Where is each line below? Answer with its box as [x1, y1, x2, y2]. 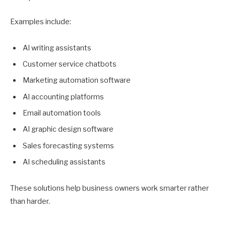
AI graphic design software [23, 125, 114, 134]
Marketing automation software [23, 76, 131, 85]
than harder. [10, 196, 50, 206]
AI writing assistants [23, 43, 91, 52]
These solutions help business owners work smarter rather [10, 183, 209, 193]
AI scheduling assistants [23, 157, 105, 167]
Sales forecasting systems [23, 141, 114, 150]
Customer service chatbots [23, 60, 117, 69]
